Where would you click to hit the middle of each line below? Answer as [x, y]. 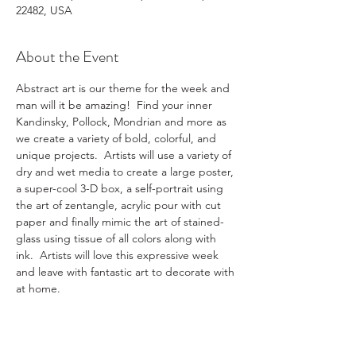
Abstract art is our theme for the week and [124, 88]
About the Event [68, 57]
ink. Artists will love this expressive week [119, 255]
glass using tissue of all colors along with [118, 238]
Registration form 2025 [126, 339]
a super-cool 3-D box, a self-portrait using [121, 188]
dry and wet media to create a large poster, [126, 172]
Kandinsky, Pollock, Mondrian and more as [123, 122]
